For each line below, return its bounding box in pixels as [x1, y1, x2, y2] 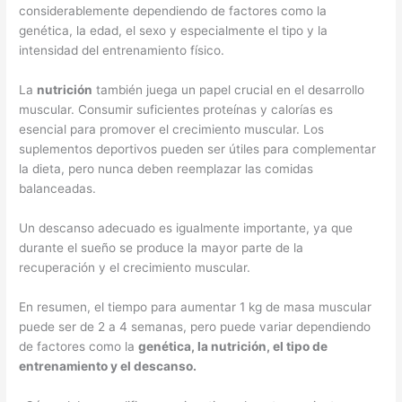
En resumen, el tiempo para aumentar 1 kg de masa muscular [19, 300, 372, 315]
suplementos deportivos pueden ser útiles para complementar [19, 142, 377, 157]
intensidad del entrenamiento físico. [19, 43, 225, 58]
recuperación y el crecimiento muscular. [19, 260, 251, 275]
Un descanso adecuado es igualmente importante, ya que [19, 221, 354, 236]
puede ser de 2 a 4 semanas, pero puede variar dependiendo [19, 319, 371, 335]
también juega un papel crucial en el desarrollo [92, 83, 365, 98]
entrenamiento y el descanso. [19, 359, 197, 374]
